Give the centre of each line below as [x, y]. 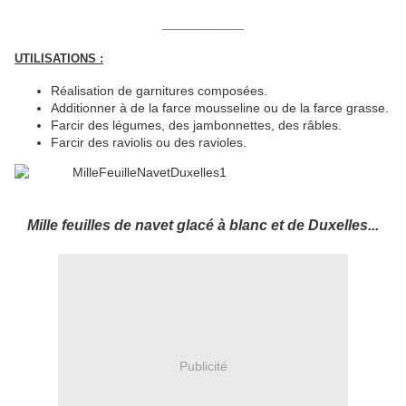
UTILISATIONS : [59, 59]
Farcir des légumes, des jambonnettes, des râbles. [196, 125]
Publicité [203, 367]
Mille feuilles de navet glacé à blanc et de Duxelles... [203, 225]
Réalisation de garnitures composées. [159, 90]
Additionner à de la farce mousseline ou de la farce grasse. [220, 107]
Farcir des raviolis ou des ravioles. [149, 142]
